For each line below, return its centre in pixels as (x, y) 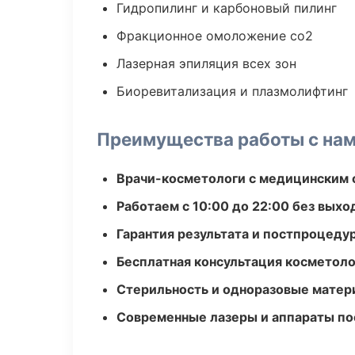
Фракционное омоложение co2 (215, 36)
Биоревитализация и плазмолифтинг (232, 91)
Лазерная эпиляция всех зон (206, 63)
